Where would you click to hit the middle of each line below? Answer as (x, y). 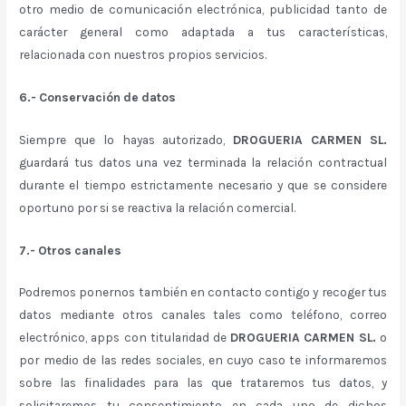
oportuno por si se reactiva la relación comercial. (158, 207)
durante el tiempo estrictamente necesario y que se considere (203, 184)
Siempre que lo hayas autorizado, (126, 139)
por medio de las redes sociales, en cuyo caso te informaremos (203, 360)
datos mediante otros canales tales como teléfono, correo (203, 315)
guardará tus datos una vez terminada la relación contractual (203, 162)
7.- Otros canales (71, 250)
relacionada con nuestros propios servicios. (143, 54)
